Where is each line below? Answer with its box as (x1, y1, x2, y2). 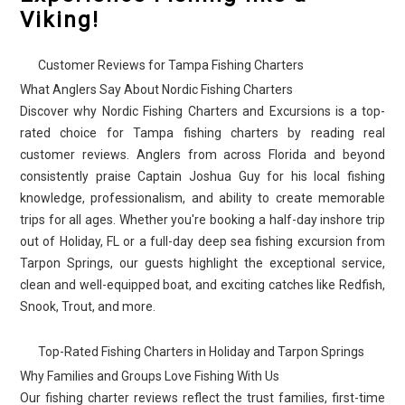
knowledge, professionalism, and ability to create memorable (20, 191, 385, 205)
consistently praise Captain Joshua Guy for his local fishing (20, 169, 385, 184)
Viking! (20, 7, 99, 33)
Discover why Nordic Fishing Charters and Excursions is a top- (20, 104, 385, 118)
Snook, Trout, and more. (20, 299, 155, 314)
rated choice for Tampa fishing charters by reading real (20, 126, 385, 140)
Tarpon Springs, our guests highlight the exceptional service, (20, 256, 385, 270)
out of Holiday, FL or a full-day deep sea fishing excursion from (20, 234, 385, 249)
